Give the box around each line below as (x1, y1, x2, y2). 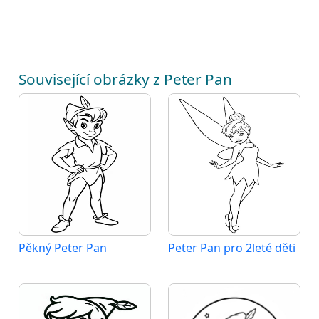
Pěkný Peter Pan (19, 239, 107, 256)
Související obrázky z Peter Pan (19, 68, 232, 89)
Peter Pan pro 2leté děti (168, 239, 296, 256)
